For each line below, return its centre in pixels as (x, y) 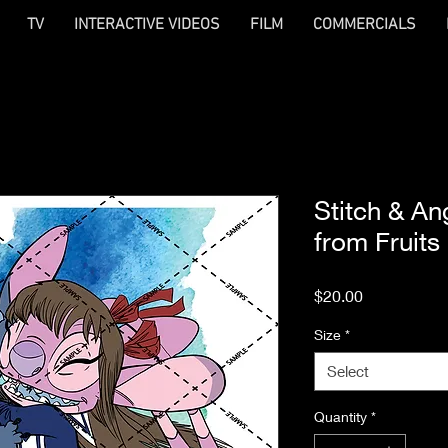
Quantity (340, 416)
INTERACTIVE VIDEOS (147, 25)
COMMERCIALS (364, 25)
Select (348, 371)
